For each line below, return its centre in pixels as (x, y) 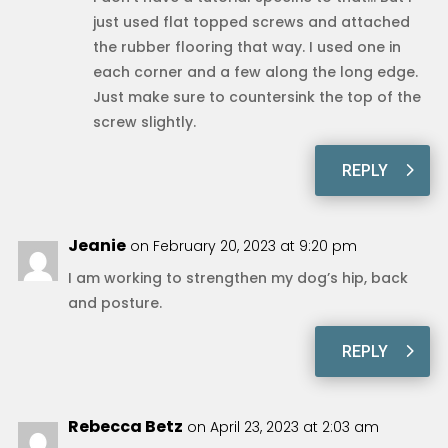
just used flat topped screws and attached (251, 21)
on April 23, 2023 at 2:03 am (282, 426)
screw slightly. (144, 121)
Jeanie (96, 245)
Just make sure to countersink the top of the (256, 96)
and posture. (114, 302)
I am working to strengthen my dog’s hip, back (237, 277)
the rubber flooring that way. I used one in (246, 46)
